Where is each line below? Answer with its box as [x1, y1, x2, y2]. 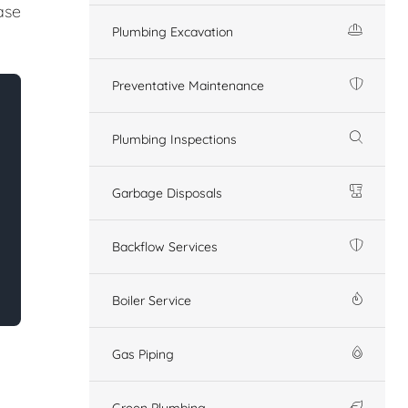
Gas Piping [112, 345, 174, 362]
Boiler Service [112, 291, 191, 309]
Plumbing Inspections [112, 130, 237, 148]
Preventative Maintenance [112, 76, 264, 94]
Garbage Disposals [112, 184, 222, 201]
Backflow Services [112, 238, 218, 255]
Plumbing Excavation [112, 23, 233, 40]
